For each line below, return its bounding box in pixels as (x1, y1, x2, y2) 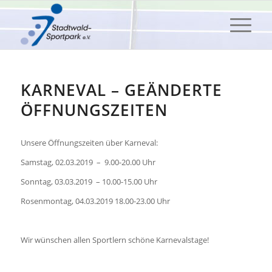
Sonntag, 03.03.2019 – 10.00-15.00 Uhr (20, 176, 157, 188)
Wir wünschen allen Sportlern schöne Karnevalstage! (20, 234, 209, 246)
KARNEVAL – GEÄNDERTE (20, 79, 222, 101)
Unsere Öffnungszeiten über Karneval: (20, 137, 158, 149)
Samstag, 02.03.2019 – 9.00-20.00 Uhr (20, 157, 155, 168)
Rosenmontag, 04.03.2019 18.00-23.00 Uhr (20, 195, 170, 207)
